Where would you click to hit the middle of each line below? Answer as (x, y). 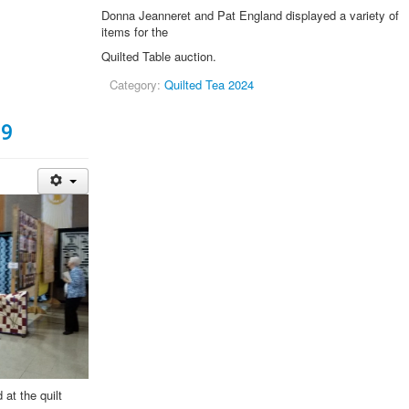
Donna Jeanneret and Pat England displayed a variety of (251, 16)
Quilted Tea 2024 (210, 85)
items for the (135, 32)
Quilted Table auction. (159, 57)
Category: (137, 85)
